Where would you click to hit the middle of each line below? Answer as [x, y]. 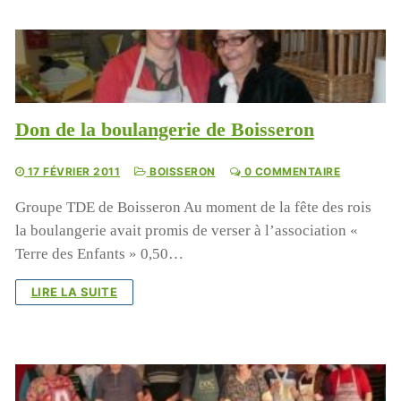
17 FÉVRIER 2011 [74, 172]
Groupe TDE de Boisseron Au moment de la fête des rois [193, 208]
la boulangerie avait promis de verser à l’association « [186, 231]
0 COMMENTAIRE [291, 172]
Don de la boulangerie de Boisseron [164, 130]
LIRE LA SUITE [74, 292]
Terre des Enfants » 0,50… [99, 254]
